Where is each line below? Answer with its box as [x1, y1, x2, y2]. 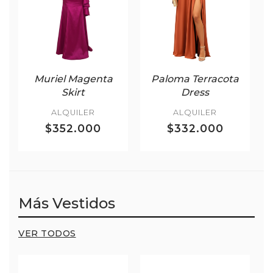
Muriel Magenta [34, 73, 113, 85]
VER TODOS [18, 227, 76, 239]
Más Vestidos [18, 194, 115, 212]
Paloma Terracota [151, 73, 239, 85]
